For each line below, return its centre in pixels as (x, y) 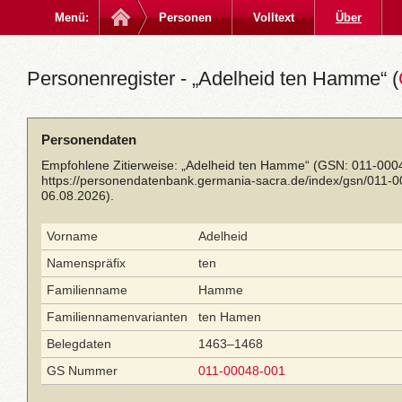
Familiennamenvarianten (117, 317)
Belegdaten (79, 344)
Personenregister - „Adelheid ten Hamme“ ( (213, 79)
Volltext (274, 17)
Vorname (72, 236)
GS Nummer (82, 371)
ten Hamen (230, 317)
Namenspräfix (86, 263)
